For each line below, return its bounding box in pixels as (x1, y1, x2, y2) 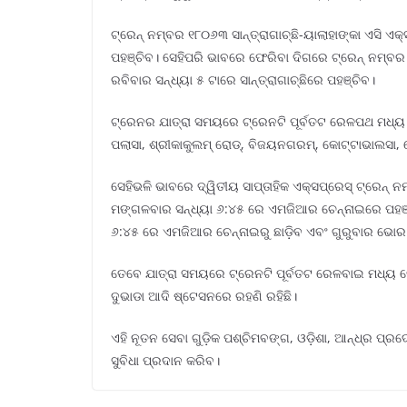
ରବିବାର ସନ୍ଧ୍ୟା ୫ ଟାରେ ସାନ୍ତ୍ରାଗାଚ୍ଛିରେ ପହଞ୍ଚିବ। (111, 71, 375, 88)
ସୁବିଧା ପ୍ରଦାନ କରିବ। (111, 352, 220, 369)
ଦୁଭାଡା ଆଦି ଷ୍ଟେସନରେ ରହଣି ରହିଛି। (111, 287, 297, 304)
